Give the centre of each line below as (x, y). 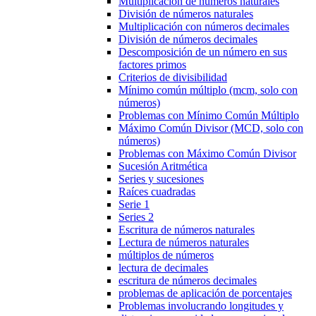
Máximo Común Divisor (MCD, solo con (211, 128)
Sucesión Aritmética (163, 166)
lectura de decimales (163, 268)
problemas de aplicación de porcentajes (205, 293)
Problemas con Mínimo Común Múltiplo (209, 115)
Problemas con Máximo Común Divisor (207, 153)
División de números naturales (186, 14)
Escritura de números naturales (187, 230)
